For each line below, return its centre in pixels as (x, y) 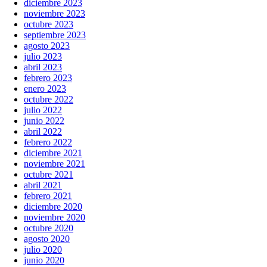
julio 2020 (43, 250)
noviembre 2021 (55, 164)
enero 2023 (45, 89)
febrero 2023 (48, 78)
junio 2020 (44, 260)
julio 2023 (43, 57)
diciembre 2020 (53, 207)
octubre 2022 (49, 100)
